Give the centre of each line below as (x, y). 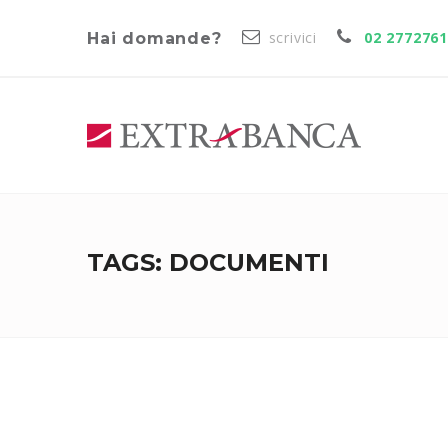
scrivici (293, 38)
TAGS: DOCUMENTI (208, 263)
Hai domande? (154, 39)
